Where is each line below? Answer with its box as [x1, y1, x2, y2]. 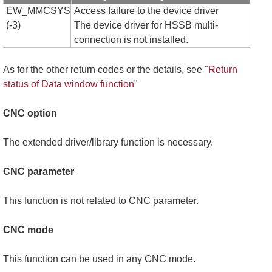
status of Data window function [3, 79, 134, 90]
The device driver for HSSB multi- [74, 20, 218, 31]
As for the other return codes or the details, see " [3, 64, 208, 75]
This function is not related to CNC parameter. [3, 195, 199, 206]
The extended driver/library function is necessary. [3, 137, 213, 148]
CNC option [3, 108, 57, 119]
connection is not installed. [74, 35, 188, 46]
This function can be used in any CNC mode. [3, 254, 195, 265]
